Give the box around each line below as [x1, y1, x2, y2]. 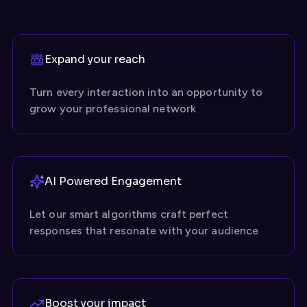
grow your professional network [29, 102, 197, 115]
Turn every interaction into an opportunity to [29, 86, 263, 99]
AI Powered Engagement [45, 174, 182, 188]
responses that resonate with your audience [29, 224, 259, 237]
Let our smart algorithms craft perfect [29, 208, 228, 221]
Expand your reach [45, 52, 145, 66]
